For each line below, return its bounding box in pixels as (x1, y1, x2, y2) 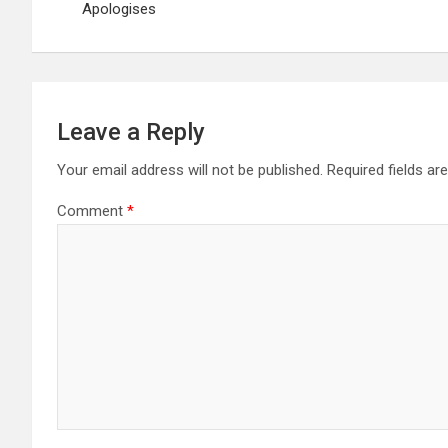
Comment (57, 201, 127, 220)
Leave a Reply (57, 117, 205, 146)
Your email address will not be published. (57, 160, 323, 179)
